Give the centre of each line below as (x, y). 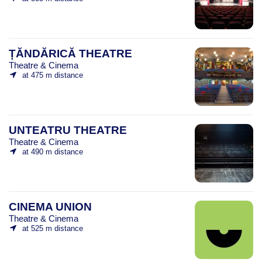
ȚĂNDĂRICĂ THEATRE (70, 53)
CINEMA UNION (50, 206)
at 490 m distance (52, 151)
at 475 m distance (52, 75)
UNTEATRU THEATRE (68, 130)
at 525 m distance (52, 228)
